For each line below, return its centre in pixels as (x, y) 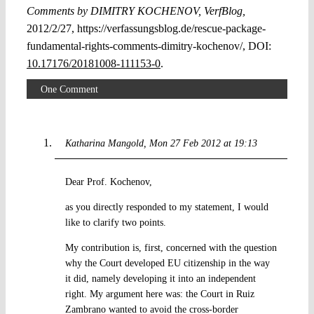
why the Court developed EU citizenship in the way (167, 263)
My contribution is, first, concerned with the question (171, 247)
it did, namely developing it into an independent (160, 278)
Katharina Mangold (104, 143)
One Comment (69, 89)
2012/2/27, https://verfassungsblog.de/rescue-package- (146, 28)
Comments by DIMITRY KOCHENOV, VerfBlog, (136, 11)
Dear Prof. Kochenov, (108, 182)
